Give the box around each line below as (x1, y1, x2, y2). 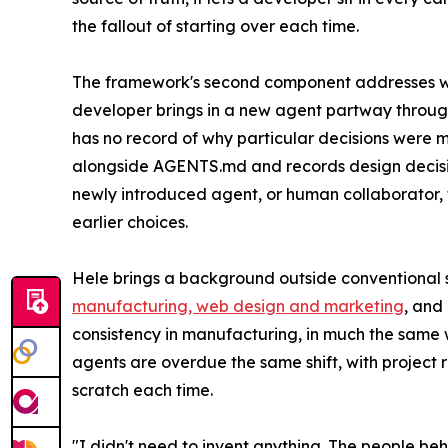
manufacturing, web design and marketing (72, 295, 404, 316)
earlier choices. (72, 211, 188, 232)
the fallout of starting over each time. (72, 15, 359, 36)
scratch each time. (72, 379, 213, 400)
